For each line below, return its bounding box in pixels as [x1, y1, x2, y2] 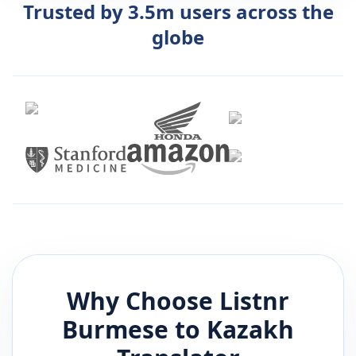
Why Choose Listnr [67, 284, 289, 318]
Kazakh [207, 313, 294, 346]
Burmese [62, 313, 168, 346]
